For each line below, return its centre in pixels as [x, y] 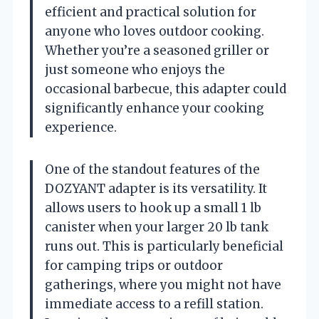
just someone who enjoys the [135, 69]
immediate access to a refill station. [154, 304]
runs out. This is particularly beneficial [164, 246]
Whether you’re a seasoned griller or [157, 50]
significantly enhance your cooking [155, 108]
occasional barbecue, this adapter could [166, 89]
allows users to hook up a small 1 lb [153, 208]
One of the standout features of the [152, 169]
